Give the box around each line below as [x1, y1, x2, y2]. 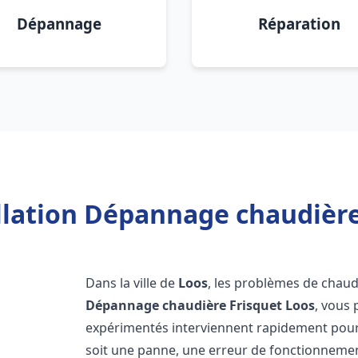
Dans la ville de [86, 274, 179, 292]
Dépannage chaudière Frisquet [86, 296, 283, 314]
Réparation [257, 14, 340, 34]
